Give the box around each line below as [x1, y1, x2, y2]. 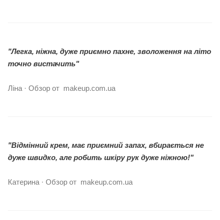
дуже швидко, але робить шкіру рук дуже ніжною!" [8, 153, 193, 162]
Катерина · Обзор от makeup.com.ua [8, 178, 133, 187]
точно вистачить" [8, 59, 79, 68]
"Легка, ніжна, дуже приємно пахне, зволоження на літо [8, 47, 211, 56]
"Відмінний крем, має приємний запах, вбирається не [8, 141, 204, 150]
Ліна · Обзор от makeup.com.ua [8, 84, 115, 93]
